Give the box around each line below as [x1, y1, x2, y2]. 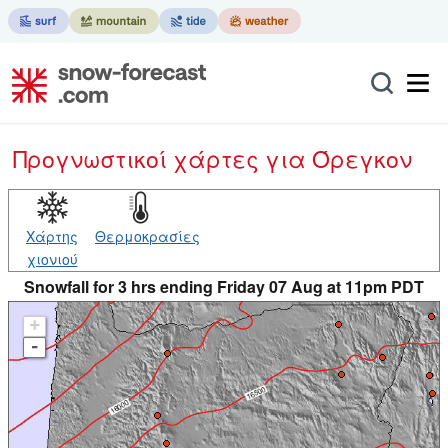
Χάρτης [26, 226, 78, 246]
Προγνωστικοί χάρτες [27, 142, 265, 175]
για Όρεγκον [265, 142, 412, 175]
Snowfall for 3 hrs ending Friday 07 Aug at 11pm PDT [24, 275, 424, 298]
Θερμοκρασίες [95, 226, 200, 246]
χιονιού [26, 249, 78, 269]
